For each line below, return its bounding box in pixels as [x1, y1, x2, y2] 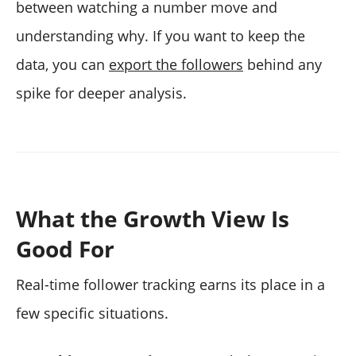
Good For [16, 234, 114, 265]
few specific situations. [16, 304, 168, 323]
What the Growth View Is [16, 203, 289, 234]
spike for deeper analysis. [16, 83, 187, 103]
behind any [243, 55, 322, 75]
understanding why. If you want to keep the [16, 26, 305, 46]
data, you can [16, 55, 109, 75]
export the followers [109, 55, 243, 75]
